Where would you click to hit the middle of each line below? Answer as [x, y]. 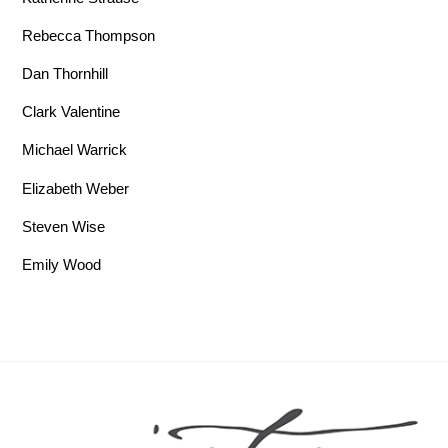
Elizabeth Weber [76, 188]
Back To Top [233, 402]
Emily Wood [62, 264]
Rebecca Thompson [89, 35]
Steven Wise [64, 226]
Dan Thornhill [65, 74]
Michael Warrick [75, 150]
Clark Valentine [71, 112]
